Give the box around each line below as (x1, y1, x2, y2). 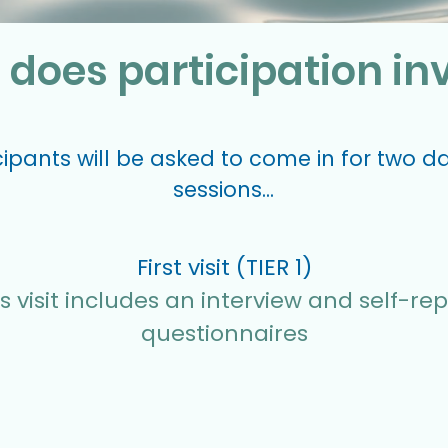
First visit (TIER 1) (136, 252, 312, 283)
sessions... (172, 175, 274, 204)
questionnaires (140, 318, 308, 349)
